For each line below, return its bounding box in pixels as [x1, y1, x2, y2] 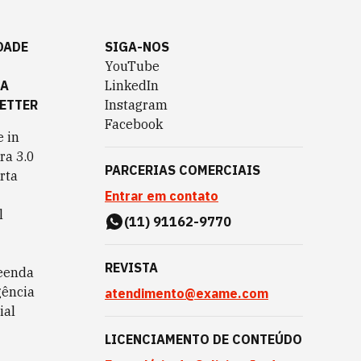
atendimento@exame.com [105, 285, 268, 301]
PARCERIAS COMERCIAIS [105, 162, 260, 178]
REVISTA [105, 259, 158, 276]
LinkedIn [105, 77, 159, 93]
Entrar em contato [105, 188, 218, 204]
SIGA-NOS [105, 39, 169, 55]
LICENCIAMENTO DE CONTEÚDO [105, 331, 302, 347]
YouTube [105, 58, 160, 74]
